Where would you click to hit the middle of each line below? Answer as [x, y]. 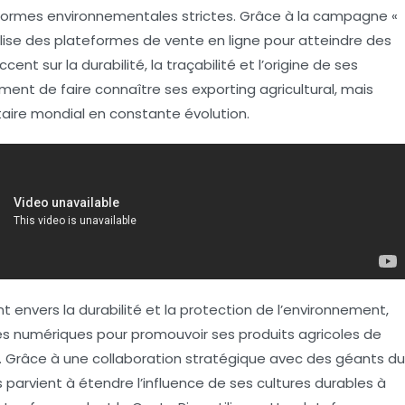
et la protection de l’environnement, [265, 310]
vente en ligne [212, 41]
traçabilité [201, 65]
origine [287, 65]
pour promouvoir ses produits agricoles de [237, 334]
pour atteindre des [326, 41]
